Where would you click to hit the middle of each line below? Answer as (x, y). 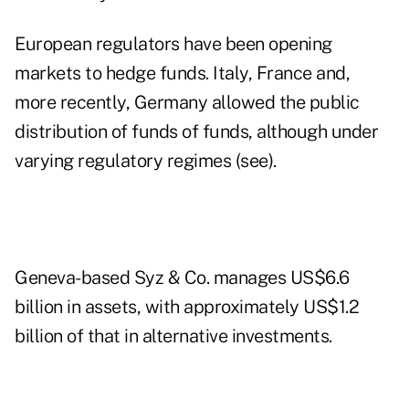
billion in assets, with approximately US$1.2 (187, 307)
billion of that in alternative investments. (173, 336)
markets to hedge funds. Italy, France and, (182, 73)
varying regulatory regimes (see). (146, 161)
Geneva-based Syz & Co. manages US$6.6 (182, 278)
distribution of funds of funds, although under (196, 132)
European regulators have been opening (173, 44)
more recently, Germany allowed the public (187, 103)
